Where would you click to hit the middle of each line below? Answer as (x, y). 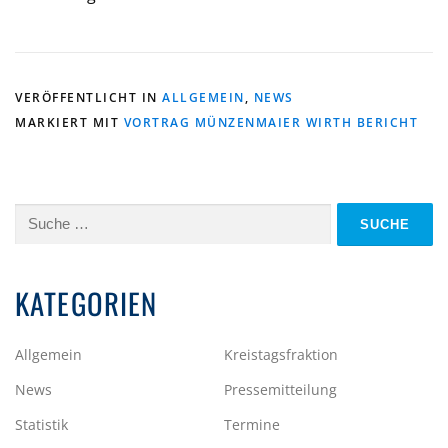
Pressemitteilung (280, 390)
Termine (252, 425)
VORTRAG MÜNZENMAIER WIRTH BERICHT (270, 123)
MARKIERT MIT (69, 123)
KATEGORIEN (86, 303)
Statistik (41, 425)
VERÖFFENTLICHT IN (88, 98)
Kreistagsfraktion (281, 355)
